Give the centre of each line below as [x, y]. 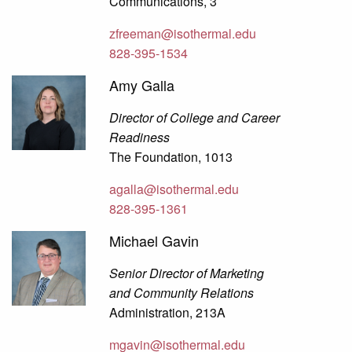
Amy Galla [142, 85]
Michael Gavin [154, 241]
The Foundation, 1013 [171, 157]
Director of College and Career [195, 118]
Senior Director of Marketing [187, 273]
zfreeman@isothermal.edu [183, 34]
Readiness [140, 137]
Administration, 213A [168, 313]
